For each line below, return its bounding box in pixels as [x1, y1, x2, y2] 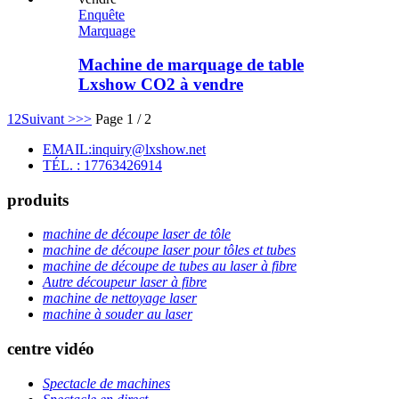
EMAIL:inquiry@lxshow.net [43, 142, 206, 158]
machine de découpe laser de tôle [43, 226, 231, 242]
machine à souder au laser [43, 306, 192, 322]
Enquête [78, 6, 125, 22]
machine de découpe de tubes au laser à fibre [43, 258, 297, 274]
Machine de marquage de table [78, 55, 304, 75]
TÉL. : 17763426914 [43, 158, 162, 174]
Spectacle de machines [43, 375, 170, 391]
